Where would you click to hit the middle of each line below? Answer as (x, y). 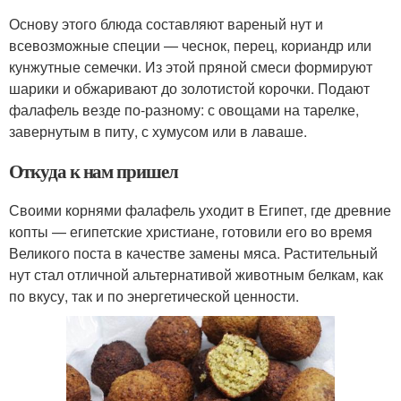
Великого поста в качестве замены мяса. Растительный (193, 253)
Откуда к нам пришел (94, 171)
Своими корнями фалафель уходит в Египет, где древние (200, 210)
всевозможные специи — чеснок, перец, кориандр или (190, 46)
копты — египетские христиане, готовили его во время (191, 232)
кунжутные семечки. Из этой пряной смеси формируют (191, 67)
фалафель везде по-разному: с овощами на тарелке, (184, 110)
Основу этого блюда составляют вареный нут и (166, 24)
